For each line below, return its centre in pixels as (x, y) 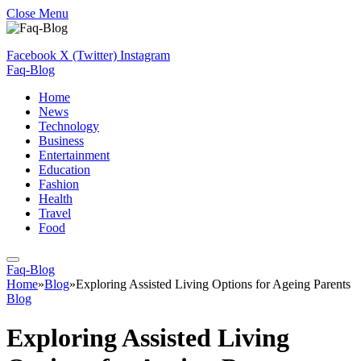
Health (56, 199)
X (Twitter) (88, 55)
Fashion (59, 184)
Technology (69, 126)
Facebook (31, 55)
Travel (55, 213)
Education (64, 170)
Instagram (145, 55)
